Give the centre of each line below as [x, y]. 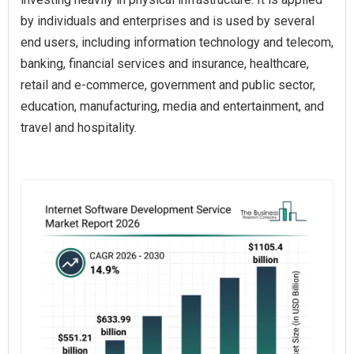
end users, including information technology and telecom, [177, 42]
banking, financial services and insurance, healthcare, [165, 64]
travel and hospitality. [79, 128]
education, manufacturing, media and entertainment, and [172, 106]
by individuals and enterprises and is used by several [168, 21]
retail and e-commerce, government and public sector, [168, 85]
